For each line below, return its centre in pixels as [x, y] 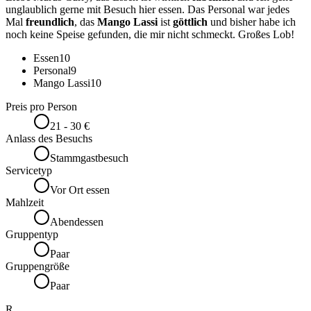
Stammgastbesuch [89, 158]
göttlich [190, 22]
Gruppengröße [37, 267]
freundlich [50, 22]
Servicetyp [29, 171]
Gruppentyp [32, 235]
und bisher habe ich [252, 22]
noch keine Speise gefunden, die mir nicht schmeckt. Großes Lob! [150, 35]
